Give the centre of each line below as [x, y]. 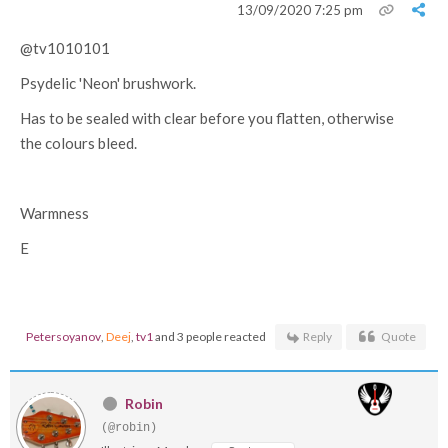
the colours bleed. [78, 143]
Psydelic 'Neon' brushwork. [109, 83]
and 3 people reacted [209, 336]
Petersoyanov [63, 336]
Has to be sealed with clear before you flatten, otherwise [207, 118]
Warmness [56, 213]
